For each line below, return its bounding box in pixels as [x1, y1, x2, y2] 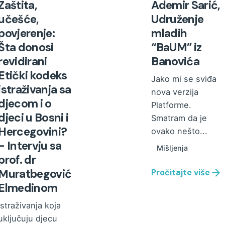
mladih [151, 26, 187, 41]
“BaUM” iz [151, 40, 202, 55]
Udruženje [151, 12, 204, 27]
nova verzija [151, 87, 199, 97]
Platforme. [151, 100, 192, 110]
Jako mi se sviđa [151, 74, 217, 84]
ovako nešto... [151, 126, 208, 137]
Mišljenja [156, 144, 188, 153]
